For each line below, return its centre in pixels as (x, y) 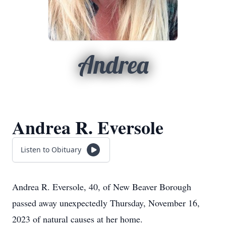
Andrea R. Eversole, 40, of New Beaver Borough (102, 187)
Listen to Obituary (51, 150)
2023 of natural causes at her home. (77, 219)
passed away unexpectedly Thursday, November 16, (106, 203)
